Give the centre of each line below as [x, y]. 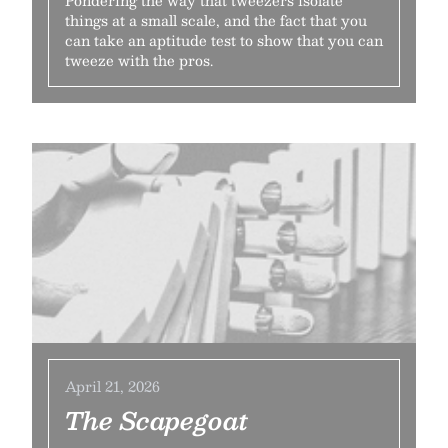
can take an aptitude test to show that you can [224, 40]
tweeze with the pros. [139, 60]
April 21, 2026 [112, 386]
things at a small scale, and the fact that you [216, 20]
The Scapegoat [157, 420]
